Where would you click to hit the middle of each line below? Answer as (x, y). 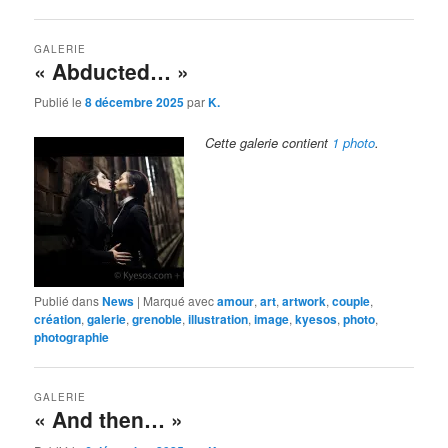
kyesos (316, 319)
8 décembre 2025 (135, 102)
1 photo (354, 143)
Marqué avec (179, 301)
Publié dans (67, 301)
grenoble (157, 319)
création (58, 319)
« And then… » (109, 419)
